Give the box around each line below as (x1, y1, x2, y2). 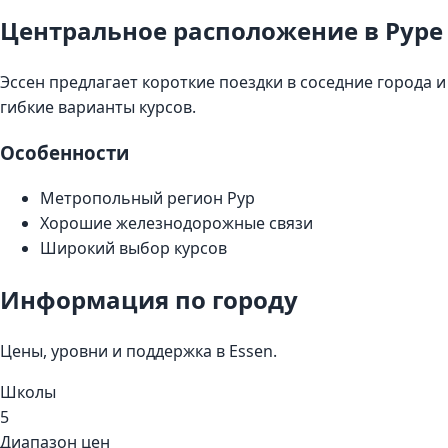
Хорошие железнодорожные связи (40, 212, 313, 235)
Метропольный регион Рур (40, 187, 255, 210)
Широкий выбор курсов (40, 237, 227, 260)
